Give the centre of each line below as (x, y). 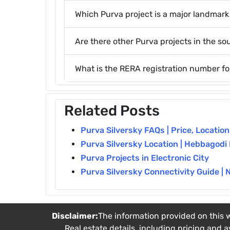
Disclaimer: (75, 216)
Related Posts (112, 111)
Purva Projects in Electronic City (145, 158)
